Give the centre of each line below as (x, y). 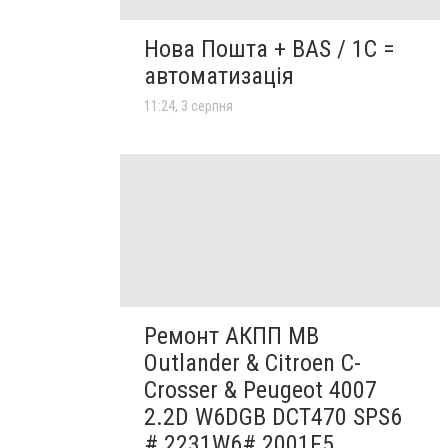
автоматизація (219, 76)
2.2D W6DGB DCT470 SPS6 (273, 416)
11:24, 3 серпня (188, 106)
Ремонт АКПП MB (231, 335)
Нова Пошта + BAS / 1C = (269, 49)
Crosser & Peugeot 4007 (260, 389)
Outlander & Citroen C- (252, 362)
